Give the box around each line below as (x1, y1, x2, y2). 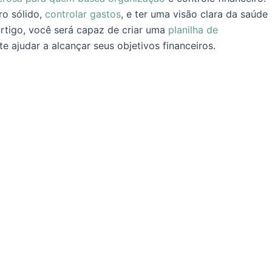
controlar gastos (45, 8, 121, 21)
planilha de (168, 24, 218, 36)
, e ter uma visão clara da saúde (121, 8, 268, 21)
